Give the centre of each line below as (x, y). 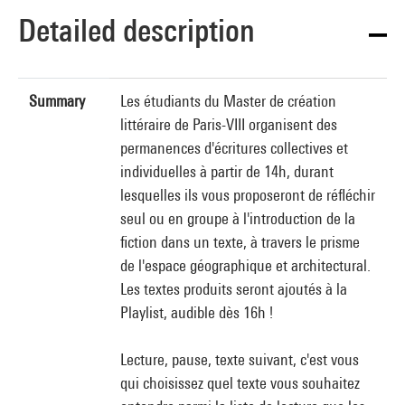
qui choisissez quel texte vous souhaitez (240, 383)
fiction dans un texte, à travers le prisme (240, 242)
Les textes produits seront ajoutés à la (234, 289)
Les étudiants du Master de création (228, 101)
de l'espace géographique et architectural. (245, 265)
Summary (57, 101)
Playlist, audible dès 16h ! (197, 312)
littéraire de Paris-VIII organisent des (229, 124)
